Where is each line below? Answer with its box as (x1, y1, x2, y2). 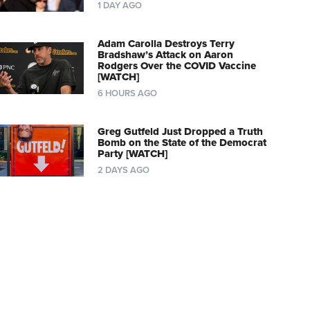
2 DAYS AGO (97, 165, 149, 176)
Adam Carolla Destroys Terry (97, 37, 235, 51)
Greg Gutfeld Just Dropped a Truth (97, 125, 263, 138)
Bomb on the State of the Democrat (97, 136, 266, 149)
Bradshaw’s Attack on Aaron (97, 48, 233, 62)
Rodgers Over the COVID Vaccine (97, 60, 256, 73)
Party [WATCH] (97, 147, 167, 161)
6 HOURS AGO (97, 88, 157, 100)
